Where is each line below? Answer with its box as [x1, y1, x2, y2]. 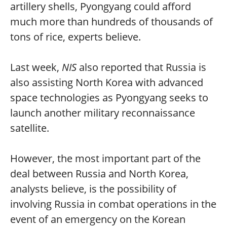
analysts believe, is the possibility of [10, 182, 176, 196]
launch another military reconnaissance [10, 106, 195, 120]
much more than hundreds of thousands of [10, 15, 213, 28]
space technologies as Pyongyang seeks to [10, 91, 208, 104]
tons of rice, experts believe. [10, 30, 141, 44]
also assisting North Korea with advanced [10, 75, 203, 89]
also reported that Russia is [77, 60, 206, 74]
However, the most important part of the [10, 152, 201, 165]
